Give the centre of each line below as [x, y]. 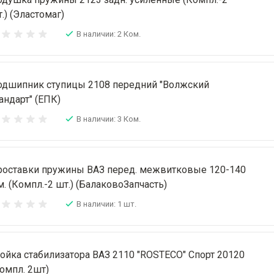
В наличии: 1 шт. [106, 204]
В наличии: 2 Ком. [109, 34]
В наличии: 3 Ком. [109, 119]
